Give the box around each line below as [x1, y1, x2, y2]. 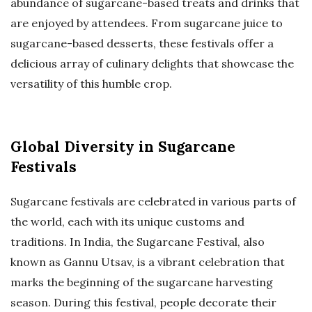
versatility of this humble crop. [10, 77, 172, 91]
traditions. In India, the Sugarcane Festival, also [10, 235, 265, 249]
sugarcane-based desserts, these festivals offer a [10, 36, 274, 51]
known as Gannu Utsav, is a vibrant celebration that [10, 255, 285, 270]
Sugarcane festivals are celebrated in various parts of [10, 194, 296, 209]
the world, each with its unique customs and [10, 214, 244, 229]
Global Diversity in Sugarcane [10, 137, 235, 157]
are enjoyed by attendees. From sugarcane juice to [10, 16, 283, 31]
